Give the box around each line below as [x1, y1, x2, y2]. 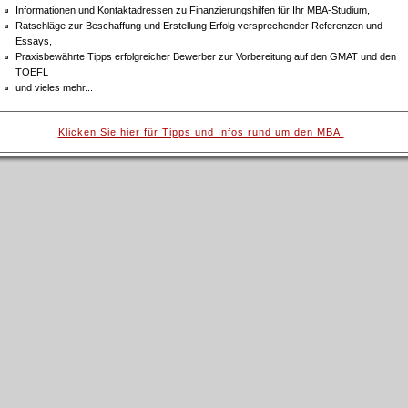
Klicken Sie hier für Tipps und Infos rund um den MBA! [57, 127, 344, 138]
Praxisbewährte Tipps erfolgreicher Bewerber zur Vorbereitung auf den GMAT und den [15, 51, 396, 62]
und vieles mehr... [15, 82, 93, 93]
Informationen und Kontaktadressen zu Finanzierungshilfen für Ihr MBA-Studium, [15, 5, 370, 15]
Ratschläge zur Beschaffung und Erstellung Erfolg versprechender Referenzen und [15, 20, 382, 31]
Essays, [15, 36, 52, 46]
